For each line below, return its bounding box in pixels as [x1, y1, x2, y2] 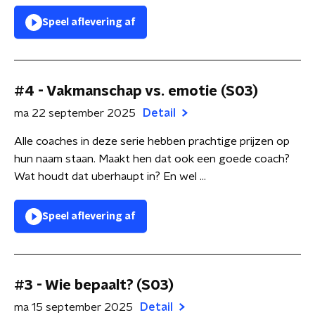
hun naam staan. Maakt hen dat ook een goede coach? [14, 153, 290, 165]
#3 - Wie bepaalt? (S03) [14, 278, 174, 292]
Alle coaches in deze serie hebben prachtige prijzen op [14, 136, 290, 147]
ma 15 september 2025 [14, 302, 133, 313]
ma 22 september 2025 [14, 108, 136, 119]
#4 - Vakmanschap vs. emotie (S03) [14, 84, 258, 98]
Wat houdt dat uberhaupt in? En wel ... [14, 171, 206, 182]
